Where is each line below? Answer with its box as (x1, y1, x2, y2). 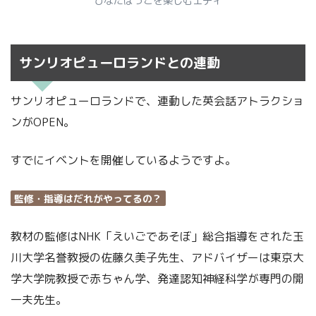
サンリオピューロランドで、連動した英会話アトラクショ (11, 92, 304, 109)
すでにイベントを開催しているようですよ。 (11, 152, 236, 168)
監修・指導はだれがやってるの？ (13, 191, 162, 205)
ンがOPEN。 (11, 114, 75, 130)
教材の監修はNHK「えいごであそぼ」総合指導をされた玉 (11, 228, 304, 244)
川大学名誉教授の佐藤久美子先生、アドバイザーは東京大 (11, 249, 304, 265)
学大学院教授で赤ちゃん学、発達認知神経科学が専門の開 (11, 270, 304, 286)
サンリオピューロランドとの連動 (18, 52, 220, 72)
